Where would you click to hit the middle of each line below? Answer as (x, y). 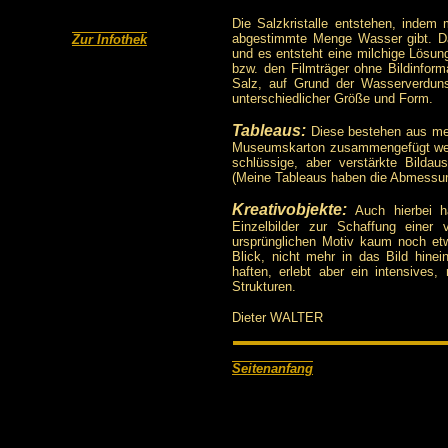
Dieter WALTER (277, 317)
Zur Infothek (109, 39)
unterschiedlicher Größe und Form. (332, 98)
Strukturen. (264, 286)
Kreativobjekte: (289, 209)
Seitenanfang (272, 368)
